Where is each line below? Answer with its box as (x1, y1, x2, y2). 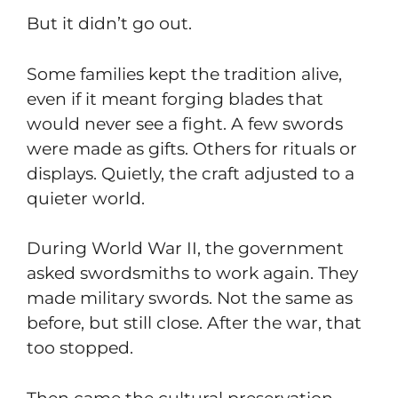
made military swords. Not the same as (27, 288, 353, 309)
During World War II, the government (27, 238, 344, 259)
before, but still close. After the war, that (27, 313, 362, 334)
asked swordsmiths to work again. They (27, 263, 358, 284)
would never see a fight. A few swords (27, 113, 343, 134)
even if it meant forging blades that (27, 88, 323, 109)
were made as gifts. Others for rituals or (27, 138, 357, 159)
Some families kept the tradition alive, (27, 63, 342, 84)
